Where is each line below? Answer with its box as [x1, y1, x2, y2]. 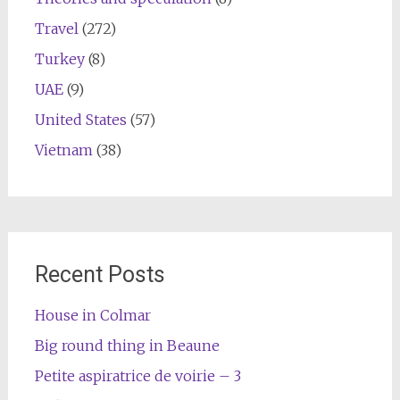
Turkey [34, 49, 85, 68]
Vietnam [34, 140, 93, 159]
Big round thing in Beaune [34, 336, 220, 354]
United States [34, 110, 127, 129]
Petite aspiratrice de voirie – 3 [34, 366, 241, 385]
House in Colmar [34, 305, 151, 324]
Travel [34, 19, 79, 37]
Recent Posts [34, 261, 165, 287]
